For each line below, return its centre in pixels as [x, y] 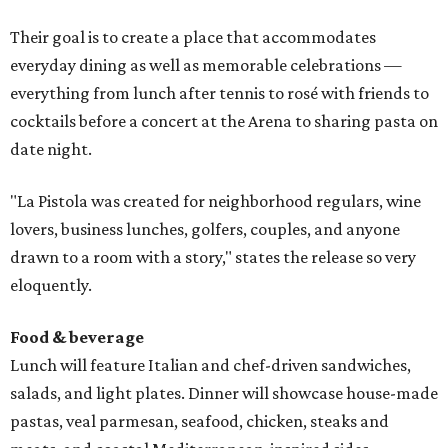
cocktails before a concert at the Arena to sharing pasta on [224, 121]
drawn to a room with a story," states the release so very [213, 257]
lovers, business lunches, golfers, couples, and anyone [205, 229]
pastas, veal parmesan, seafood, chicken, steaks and [199, 421]
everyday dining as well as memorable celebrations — [206, 65]
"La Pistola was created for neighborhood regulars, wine [215, 201]
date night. [51, 149]
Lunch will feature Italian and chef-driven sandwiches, [210, 365]
